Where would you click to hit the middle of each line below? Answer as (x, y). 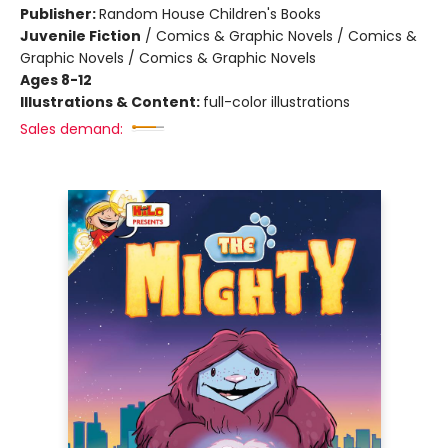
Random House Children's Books (210, 14)
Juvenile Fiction (80, 36)
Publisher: (59, 14)
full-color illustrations (276, 102)
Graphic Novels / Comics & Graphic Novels (168, 58)
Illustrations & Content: (111, 102)
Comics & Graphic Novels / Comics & (286, 36)
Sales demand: (71, 129)
